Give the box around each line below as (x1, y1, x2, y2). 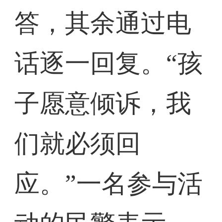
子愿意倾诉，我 (14, 89, 192, 118)
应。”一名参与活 (14, 169, 203, 198)
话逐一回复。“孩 (14, 49, 203, 78)
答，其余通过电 (14, 9, 192, 38)
